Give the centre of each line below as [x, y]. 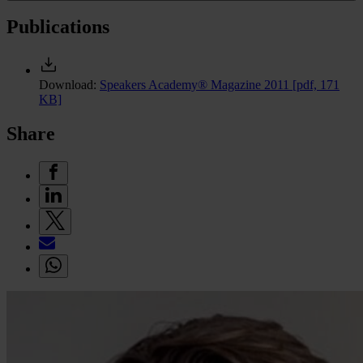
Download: [68, 85]
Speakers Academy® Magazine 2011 [196, 85]
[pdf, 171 [316, 85]
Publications [58, 27]
